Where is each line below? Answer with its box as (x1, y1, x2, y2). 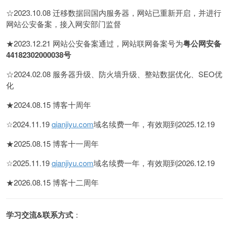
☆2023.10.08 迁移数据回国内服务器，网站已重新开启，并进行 (6, 7, 221, 18)
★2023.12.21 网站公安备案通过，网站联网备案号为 (6, 38, 183, 49)
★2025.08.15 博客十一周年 (6, 138, 99, 149)
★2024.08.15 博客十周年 (6, 99, 91, 110)
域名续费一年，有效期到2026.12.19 (94, 157, 215, 168)
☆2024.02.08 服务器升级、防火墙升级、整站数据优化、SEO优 (6, 68, 222, 79)
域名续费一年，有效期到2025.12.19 (94, 119, 215, 129)
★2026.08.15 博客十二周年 (6, 177, 99, 188)
